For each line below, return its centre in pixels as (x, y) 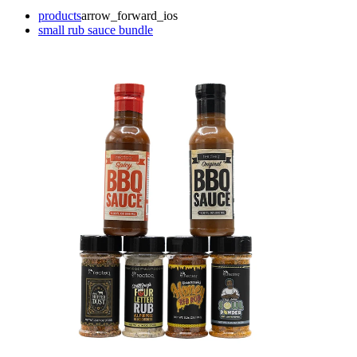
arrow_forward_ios (129, 16)
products (60, 16)
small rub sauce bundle (96, 30)
